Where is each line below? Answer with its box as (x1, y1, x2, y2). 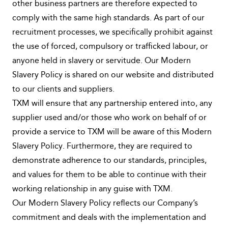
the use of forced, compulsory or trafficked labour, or (12, 43, 208, 51)
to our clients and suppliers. (12, 85, 115, 94)
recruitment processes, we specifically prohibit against (12, 28, 213, 37)
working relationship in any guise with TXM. (12, 185, 173, 193)
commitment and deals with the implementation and (12, 214, 206, 222)
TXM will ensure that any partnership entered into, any (12, 100, 212, 108)
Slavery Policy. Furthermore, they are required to (12, 142, 192, 151)
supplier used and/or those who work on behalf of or (12, 114, 207, 122)
